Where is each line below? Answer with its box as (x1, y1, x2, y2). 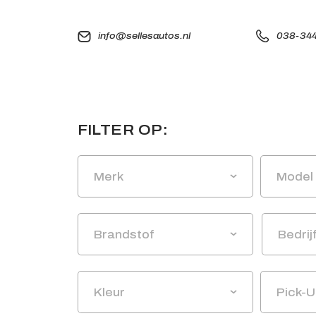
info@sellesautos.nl (97, 31, 190, 42)
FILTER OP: (77, 122, 168, 138)
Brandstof (93, 229, 154, 241)
